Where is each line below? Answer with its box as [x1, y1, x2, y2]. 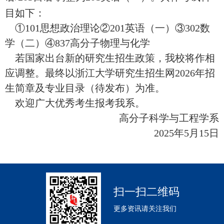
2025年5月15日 [154, 127, 219, 138]
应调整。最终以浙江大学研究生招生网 [5, 67, 175, 78]
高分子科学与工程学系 [119, 112, 219, 123]
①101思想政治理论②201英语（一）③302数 [5, 22, 210, 33]
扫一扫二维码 [113, 185, 179, 198]
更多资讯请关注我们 [113, 204, 176, 212]
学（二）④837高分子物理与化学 [5, 37, 150, 48]
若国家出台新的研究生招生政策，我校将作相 [5, 52, 215, 63]
